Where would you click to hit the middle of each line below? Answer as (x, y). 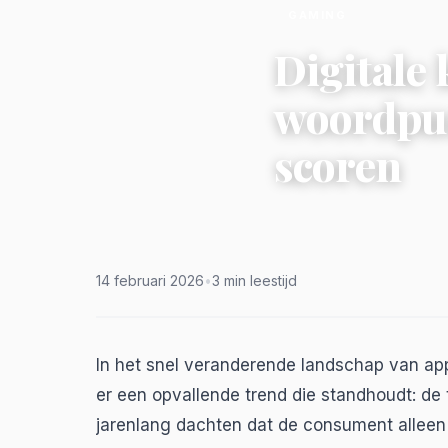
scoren (338, 165)
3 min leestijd (254, 280)
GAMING (317, 15)
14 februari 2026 (150, 280)
